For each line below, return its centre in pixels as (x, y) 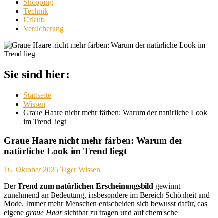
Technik (36, 11)
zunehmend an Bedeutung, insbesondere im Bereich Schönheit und (107, 195)
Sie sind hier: (37, 74)
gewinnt (167, 186)
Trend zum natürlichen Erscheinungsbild (85, 186)
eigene (15, 213)
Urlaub (34, 20)
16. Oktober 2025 (31, 170)
